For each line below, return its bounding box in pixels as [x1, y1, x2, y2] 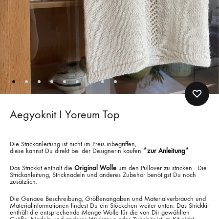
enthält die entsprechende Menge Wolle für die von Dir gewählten [10, 208, 190, 217]
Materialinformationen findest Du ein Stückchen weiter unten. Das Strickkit [10, 201, 209, 210]
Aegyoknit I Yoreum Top [10, 108, 120, 122]
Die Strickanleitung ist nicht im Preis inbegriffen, [10, 140, 136, 149]
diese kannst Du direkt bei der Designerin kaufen [10, 147, 141, 155]
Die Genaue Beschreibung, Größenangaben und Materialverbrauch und [10, 195, 206, 203]
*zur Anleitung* [143, 147, 189, 155]
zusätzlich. [10, 177, 37, 186]
